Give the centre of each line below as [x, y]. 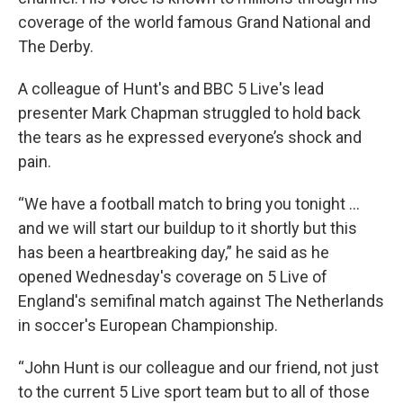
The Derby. [56, 46]
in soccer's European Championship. [148, 325]
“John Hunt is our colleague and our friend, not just [198, 367]
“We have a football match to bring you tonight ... [189, 204]
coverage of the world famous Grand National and [194, 22]
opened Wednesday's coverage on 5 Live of [173, 277]
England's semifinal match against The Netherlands [201, 301]
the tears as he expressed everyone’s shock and [190, 137]
